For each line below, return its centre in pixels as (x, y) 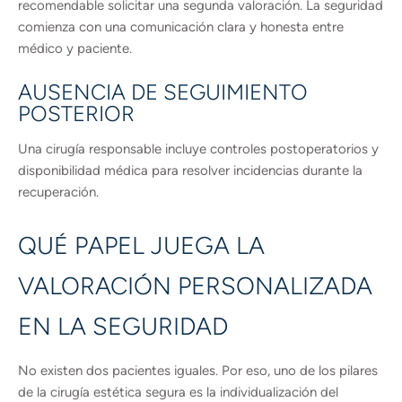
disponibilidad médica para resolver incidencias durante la (190, 170)
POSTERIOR (76, 114)
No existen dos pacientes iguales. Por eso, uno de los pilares (198, 371)
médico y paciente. (75, 48)
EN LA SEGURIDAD (123, 326)
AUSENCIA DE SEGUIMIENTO (163, 92)
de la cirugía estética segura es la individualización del (178, 392)
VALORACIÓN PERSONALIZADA (195, 286)
